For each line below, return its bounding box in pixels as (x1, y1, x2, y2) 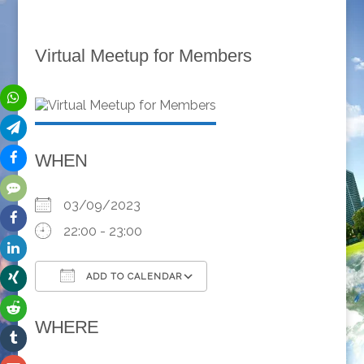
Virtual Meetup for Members (34, 45, 252, 66)
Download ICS (63, 298, 149, 314)
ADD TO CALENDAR (82, 271, 182, 282)
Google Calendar (222, 298, 324, 314)
